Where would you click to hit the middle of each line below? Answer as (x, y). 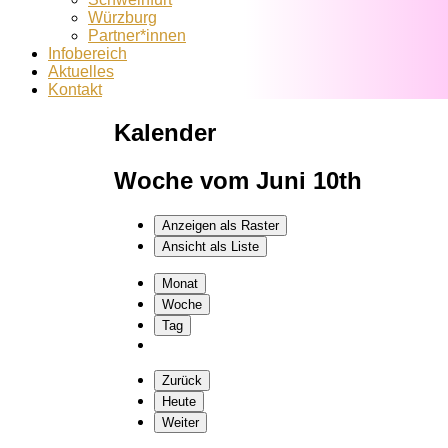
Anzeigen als (200, 225)
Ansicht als (197, 246)
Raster (258, 225)
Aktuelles (81, 71)
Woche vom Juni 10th (238, 180)
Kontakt (75, 89)
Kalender (165, 132)
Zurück (182, 380)
